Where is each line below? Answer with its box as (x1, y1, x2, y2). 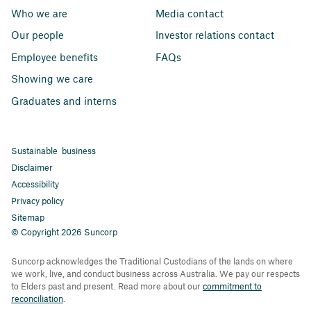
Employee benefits (11, 50, 98, 63)
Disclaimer (11, 162, 53, 174)
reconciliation (11, 293, 63, 305)
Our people (11, 28, 64, 42)
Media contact (155, 6, 224, 19)
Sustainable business (11, 145, 96, 157)
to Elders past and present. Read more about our (11, 280, 203, 292)
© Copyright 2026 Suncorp (11, 226, 117, 238)
